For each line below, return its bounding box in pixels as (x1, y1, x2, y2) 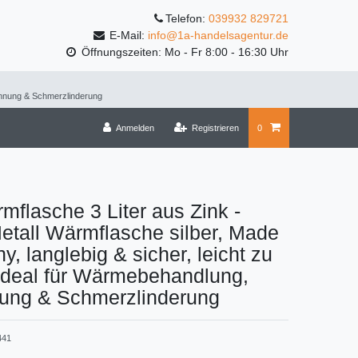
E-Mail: (106, 29, 148, 42)
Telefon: (165, 12, 209, 26)
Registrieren (192, 123, 240, 133)
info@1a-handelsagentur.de (148, 29, 288, 42)
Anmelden (115, 123, 154, 133)
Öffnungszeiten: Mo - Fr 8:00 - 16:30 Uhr (78, 46, 288, 59)
